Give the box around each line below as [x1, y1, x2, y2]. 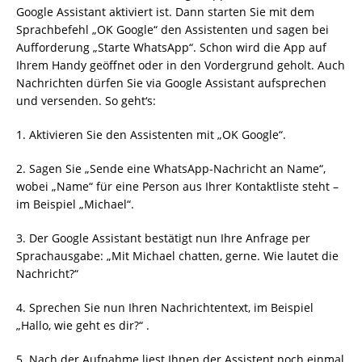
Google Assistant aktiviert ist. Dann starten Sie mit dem [16, 4, 314, 20]
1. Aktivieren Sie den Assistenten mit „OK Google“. [16, 127, 286, 143]
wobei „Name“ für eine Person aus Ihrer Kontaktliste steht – [16, 179, 339, 195]
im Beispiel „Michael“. [16, 196, 134, 213]
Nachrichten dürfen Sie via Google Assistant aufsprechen [16, 75, 326, 91]
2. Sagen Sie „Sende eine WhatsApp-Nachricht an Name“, [16, 161, 326, 177]
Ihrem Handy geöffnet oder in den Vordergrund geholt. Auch [16, 57, 345, 74]
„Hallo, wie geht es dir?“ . [16, 318, 149, 334]
